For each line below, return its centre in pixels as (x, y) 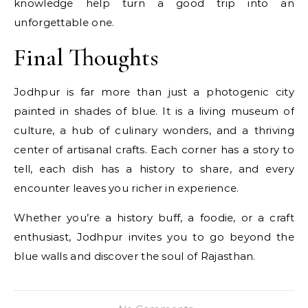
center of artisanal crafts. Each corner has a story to (154, 150)
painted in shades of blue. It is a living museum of (154, 111)
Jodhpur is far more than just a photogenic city (154, 92)
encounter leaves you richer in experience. (126, 188)
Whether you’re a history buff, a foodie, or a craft (154, 218)
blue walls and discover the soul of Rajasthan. (135, 256)
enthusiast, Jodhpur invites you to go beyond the (154, 237)
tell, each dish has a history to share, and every (154, 169)
